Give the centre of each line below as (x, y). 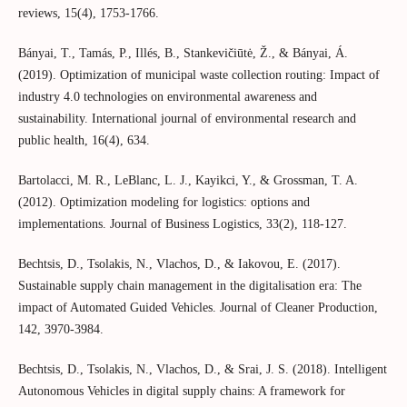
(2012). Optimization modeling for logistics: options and (164, 203)
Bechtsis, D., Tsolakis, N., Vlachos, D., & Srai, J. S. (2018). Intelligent (202, 370)
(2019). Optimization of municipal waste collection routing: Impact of (199, 75)
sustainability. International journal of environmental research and (187, 119)
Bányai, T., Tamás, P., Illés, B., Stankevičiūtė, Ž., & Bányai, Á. (183, 54)
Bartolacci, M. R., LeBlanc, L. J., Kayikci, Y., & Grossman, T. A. (188, 181)
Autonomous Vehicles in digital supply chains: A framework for (181, 392)
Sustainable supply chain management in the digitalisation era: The (189, 286)
